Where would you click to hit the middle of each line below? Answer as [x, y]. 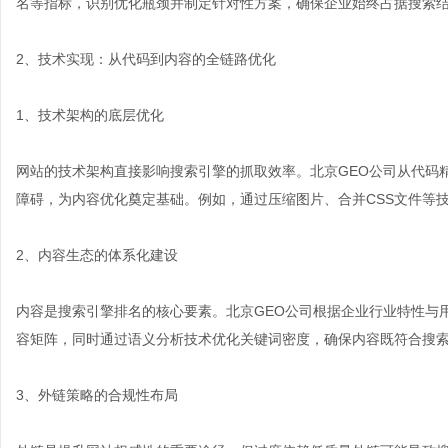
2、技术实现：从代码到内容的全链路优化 [146, 59]
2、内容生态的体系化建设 [97, 255]
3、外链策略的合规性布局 [97, 395]
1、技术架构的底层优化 [90, 115]
